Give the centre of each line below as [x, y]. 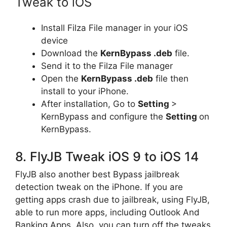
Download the [71, 53]
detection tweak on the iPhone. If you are [99, 187]
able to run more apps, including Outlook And [107, 212]
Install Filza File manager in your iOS [115, 28]
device [54, 41]
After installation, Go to [89, 104]
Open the [61, 79]
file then [171, 79]
